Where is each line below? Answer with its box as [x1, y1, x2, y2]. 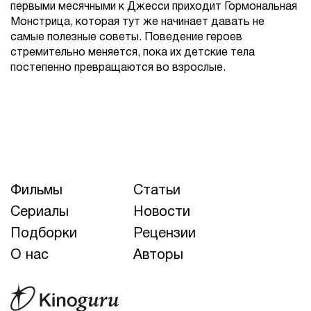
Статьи [133, 184, 180, 197]
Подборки [10, 227, 77, 240]
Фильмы [10, 184, 62, 197]
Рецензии [133, 227, 196, 240]
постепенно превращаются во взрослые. [10, 62, 226, 73]
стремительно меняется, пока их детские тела [10, 47, 255, 58]
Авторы [133, 249, 183, 262]
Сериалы [10, 205, 69, 219]
